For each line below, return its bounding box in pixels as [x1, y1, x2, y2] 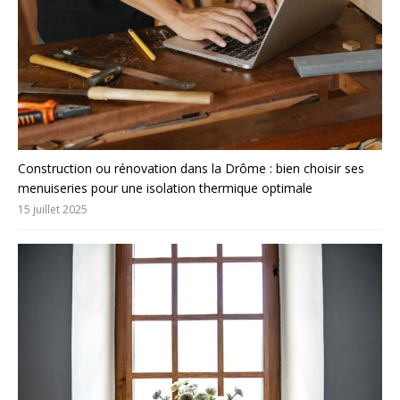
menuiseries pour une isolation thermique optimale [18, 179, 312, 196]
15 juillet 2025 [18, 201, 87, 217]
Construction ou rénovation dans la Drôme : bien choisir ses [18, 159, 364, 177]
